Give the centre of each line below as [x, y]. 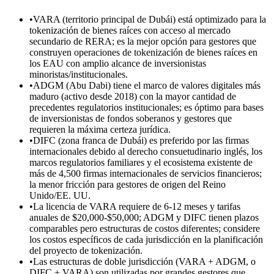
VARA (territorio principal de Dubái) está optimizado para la [150, 19]
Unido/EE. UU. [60, 195]
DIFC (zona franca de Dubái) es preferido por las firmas [141, 140]
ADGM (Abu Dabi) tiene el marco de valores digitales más [147, 85]
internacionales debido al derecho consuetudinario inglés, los [146, 151]
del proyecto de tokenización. [86, 250]
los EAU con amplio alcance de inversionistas [118, 63]
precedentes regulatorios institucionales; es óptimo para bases [146, 107]
